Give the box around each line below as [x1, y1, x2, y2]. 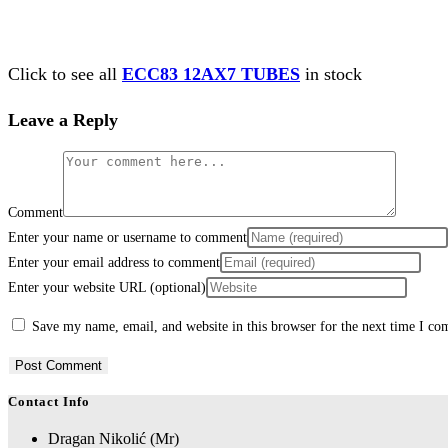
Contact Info [8, 394, 90, 410]
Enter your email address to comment [8, 254, 220, 270]
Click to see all [8, 63, 122, 84]
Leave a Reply [8, 109, 118, 130]
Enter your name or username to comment [8, 229, 247, 245]
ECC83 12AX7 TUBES [122, 63, 300, 84]
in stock [300, 63, 362, 84]
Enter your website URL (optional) [8, 279, 206, 295]
